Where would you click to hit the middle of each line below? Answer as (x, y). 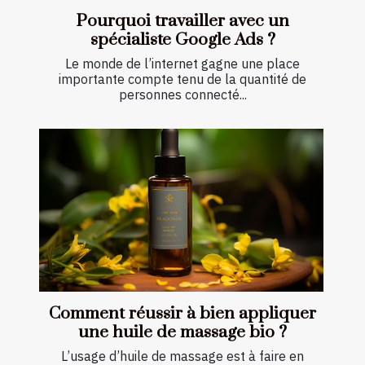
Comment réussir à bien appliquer (182, 313)
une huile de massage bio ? (182, 332)
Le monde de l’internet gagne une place (182, 64)
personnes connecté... (182, 95)
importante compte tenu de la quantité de (182, 79)
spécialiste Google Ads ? (182, 40)
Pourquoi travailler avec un (182, 22)
